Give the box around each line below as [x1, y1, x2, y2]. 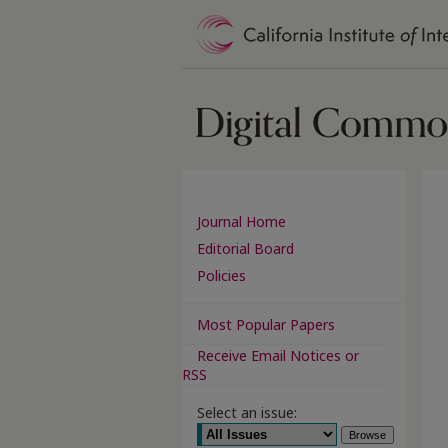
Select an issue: [197, 403, 297, 422]
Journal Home [197, 212, 286, 231]
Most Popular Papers [197, 314, 335, 334]
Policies [197, 266, 246, 285]
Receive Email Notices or [197, 346, 359, 365]
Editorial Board [197, 239, 294, 258]
